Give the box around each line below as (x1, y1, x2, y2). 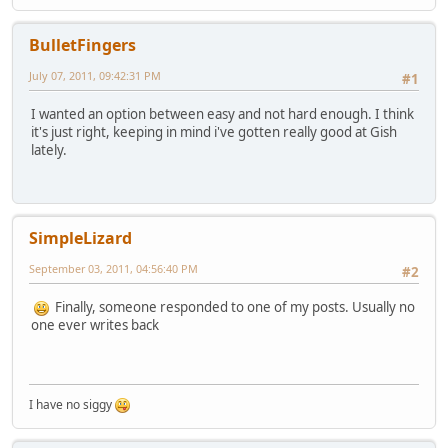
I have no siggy (29, 396, 115, 414)
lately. (31, 140, 67, 159)
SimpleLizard (29, 227, 132, 250)
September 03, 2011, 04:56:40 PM (29, 261, 198, 277)
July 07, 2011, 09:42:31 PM (29, 68, 161, 84)
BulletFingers (29, 34, 136, 57)
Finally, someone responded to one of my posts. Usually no (49, 297, 415, 316)
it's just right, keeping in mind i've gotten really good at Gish (31, 122, 397, 141)
